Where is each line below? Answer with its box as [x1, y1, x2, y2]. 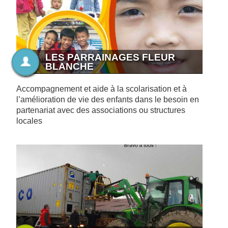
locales [16, 117, 42, 126]
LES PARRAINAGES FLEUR [45, 51, 175, 63]
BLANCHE [45, 61, 94, 72]
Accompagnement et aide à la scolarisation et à [16, 84, 187, 94]
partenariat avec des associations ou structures [16, 106, 185, 115]
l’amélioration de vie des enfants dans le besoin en [16, 95, 199, 104]
